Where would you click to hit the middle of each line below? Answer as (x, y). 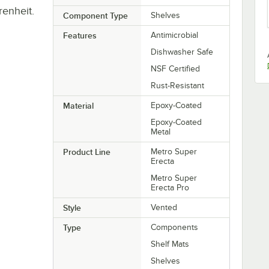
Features (80, 35)
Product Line (86, 152)
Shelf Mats (170, 244)
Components (175, 227)
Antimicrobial (175, 35)
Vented (164, 207)
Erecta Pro (170, 187)
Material (78, 105)
